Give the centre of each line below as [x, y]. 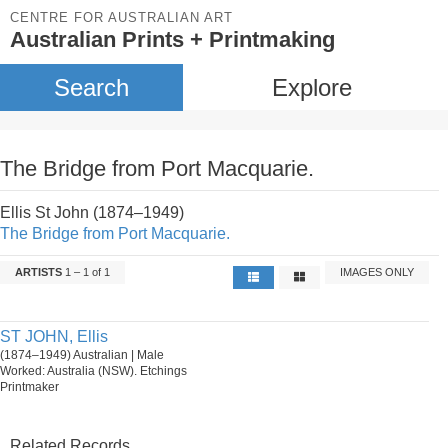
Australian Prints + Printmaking [172, 39]
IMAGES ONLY [377, 272]
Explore [311, 87]
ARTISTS [38, 272]
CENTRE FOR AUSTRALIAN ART [121, 17]
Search [91, 87]
